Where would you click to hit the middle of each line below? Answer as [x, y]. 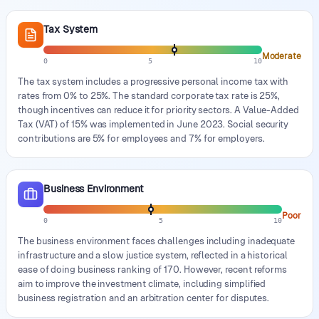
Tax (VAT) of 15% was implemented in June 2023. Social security [153, 124]
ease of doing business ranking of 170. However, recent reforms [153, 270]
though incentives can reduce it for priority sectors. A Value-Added [158, 110]
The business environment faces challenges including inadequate [157, 241]
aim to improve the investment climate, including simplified [142, 284]
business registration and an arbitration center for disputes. [144, 298]
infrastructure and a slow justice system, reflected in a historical [153, 255]
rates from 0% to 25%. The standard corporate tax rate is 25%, [149, 96]
